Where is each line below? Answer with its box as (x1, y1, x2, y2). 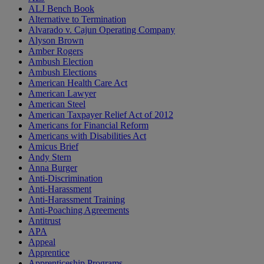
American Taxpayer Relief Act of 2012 (28, 110, 173, 120)
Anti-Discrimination (28, 173, 103, 184)
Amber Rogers (28, 46, 83, 57)
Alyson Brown (28, 35, 84, 46)
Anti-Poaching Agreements (28, 205, 129, 216)
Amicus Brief (28, 141, 78, 152)
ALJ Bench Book (28, 4, 94, 14)
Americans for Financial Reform (28, 120, 148, 131)
